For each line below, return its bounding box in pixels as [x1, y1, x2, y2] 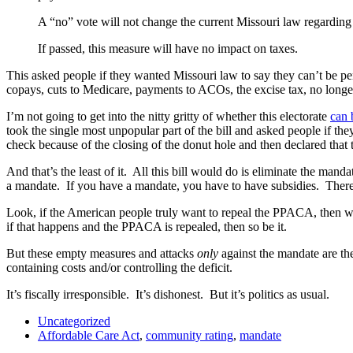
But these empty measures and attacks [6, 246, 197, 260]
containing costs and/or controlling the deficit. [6, 260, 232, 274]
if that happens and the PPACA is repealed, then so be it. [6, 219, 287, 233]
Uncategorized [38, 314, 110, 328]
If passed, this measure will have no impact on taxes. [38, 41, 298, 55]
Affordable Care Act [38, 328, 139, 342]
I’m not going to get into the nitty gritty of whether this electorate [6, 109, 330, 123]
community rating [146, 328, 233, 342]
